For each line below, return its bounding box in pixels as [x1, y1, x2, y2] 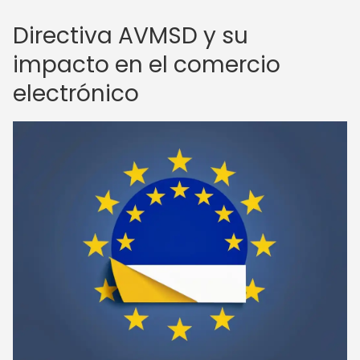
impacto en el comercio [13, 49, 280, 80]
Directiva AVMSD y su [13, 20, 248, 51]
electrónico [13, 78, 139, 109]
